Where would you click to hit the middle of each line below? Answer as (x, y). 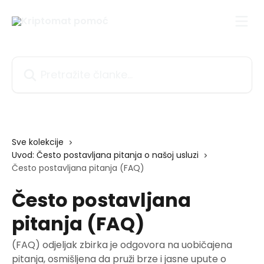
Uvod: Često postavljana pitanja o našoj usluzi (105, 155)
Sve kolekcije (38, 142)
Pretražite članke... (54, 63)
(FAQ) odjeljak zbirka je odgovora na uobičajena (122, 245)
